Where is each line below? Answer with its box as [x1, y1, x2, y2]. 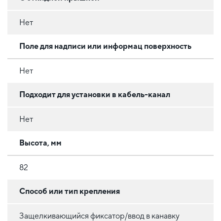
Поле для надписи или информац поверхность [19, 41, 191, 51]
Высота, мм [19, 138, 62, 147]
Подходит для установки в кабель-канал [19, 89, 170, 99]
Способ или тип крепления [19, 186, 120, 196]
